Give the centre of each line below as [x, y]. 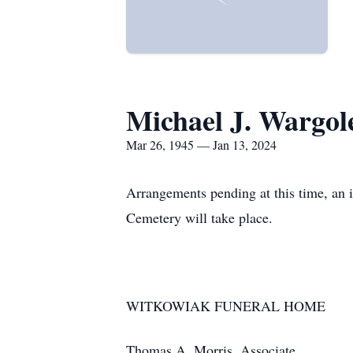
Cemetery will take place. [204, 217]
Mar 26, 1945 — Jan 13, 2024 [201, 145]
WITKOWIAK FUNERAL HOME [226, 306]
